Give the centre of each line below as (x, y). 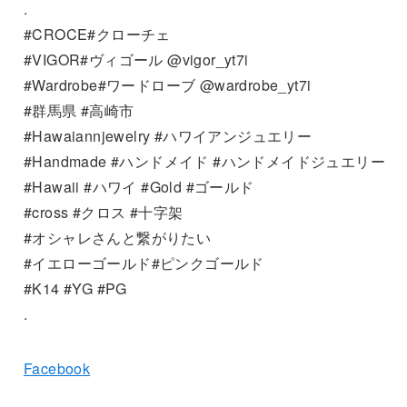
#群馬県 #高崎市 (79, 110)
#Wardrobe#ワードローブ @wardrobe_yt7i (167, 84)
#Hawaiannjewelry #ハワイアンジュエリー (168, 135)
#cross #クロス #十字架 (103, 212)
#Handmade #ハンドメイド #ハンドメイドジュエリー (204, 161)
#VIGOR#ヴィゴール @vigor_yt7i (136, 59)
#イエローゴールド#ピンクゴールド (144, 263)
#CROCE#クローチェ (97, 34)
